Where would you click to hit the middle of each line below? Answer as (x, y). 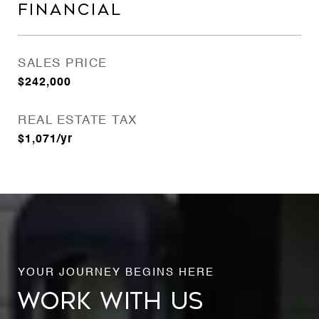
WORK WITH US (111, 301)
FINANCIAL (70, 10)
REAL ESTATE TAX (78, 121)
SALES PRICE (63, 64)
